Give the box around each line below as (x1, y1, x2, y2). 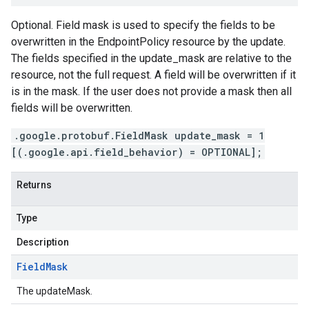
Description (17, 237, 69, 248)
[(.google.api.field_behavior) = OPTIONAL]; (11, 146, 262, 159)
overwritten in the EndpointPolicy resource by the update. (11, 35, 286, 48)
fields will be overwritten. (11, 101, 132, 114)
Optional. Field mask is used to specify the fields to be (11, 19, 275, 32)
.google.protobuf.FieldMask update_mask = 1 (14, 129, 265, 142)
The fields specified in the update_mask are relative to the (11, 52, 292, 65)
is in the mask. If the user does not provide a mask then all (11, 85, 292, 98)
